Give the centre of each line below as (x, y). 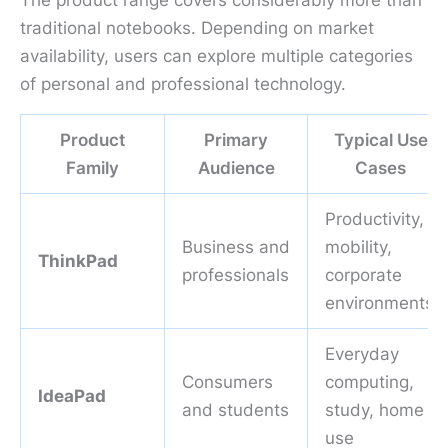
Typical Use (380, 140)
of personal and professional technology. (183, 84)
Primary (236, 140)
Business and (236, 247)
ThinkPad (78, 261)
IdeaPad (72, 396)
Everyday (362, 354)
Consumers (227, 382)
